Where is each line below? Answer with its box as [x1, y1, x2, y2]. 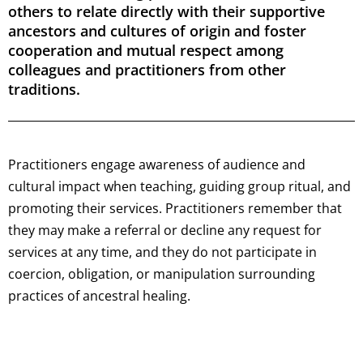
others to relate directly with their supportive [8, 2, 325, 22]
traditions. [8, 79, 80, 100]
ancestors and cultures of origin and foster [8, 21, 306, 41]
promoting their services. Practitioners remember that [8, 199, 342, 218]
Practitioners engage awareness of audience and [8, 156, 305, 174]
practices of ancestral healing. [8, 287, 190, 305]
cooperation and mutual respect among [8, 41, 284, 61]
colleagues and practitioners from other [8, 60, 286, 80]
